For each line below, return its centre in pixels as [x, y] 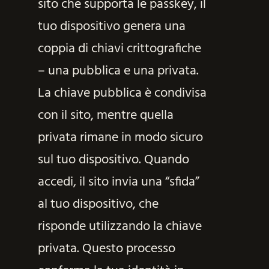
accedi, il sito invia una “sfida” [118, 182]
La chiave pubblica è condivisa [122, 93]
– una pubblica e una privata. [118, 71]
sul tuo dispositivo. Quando [113, 160]
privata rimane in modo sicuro [120, 138]
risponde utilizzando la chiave [119, 226]
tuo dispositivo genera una [111, 26]
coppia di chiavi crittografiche [119, 49]
